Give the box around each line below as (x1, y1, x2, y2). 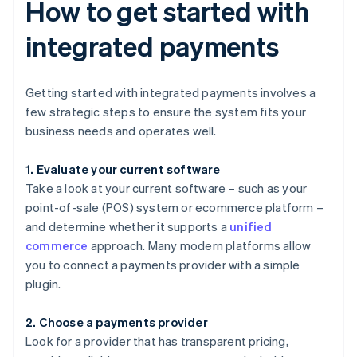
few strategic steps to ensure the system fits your (25, 104, 307, 120)
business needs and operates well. (25, 123, 217, 139)
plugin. (25, 276, 61, 292)
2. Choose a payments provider (25, 314, 208, 331)
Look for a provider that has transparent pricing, (25, 333, 288, 350)
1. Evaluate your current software (25, 161, 221, 178)
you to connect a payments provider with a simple (25, 257, 300, 273)
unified (229, 218, 273, 235)
